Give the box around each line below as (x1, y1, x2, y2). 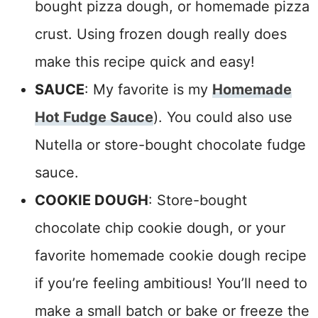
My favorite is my (92, 80, 212, 98)
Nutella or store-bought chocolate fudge (34, 136, 306, 153)
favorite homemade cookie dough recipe (34, 246, 307, 264)
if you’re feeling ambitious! (34, 274, 216, 292)
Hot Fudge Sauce (34, 108, 153, 126)
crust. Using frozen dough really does (34, 25, 287, 43)
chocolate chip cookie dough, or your (34, 219, 285, 236)
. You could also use (158, 108, 292, 126)
